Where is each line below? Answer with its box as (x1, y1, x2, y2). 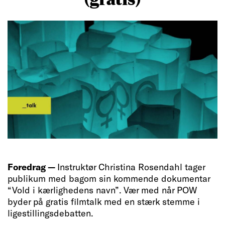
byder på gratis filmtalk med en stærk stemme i (8, 196, 200, 207)
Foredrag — (8, 161, 57, 173)
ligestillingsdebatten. (8, 207, 93, 219)
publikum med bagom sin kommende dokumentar (8, 173, 210, 184)
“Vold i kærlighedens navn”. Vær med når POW (8, 184, 196, 196)
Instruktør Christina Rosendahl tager (57, 161, 205, 173)
